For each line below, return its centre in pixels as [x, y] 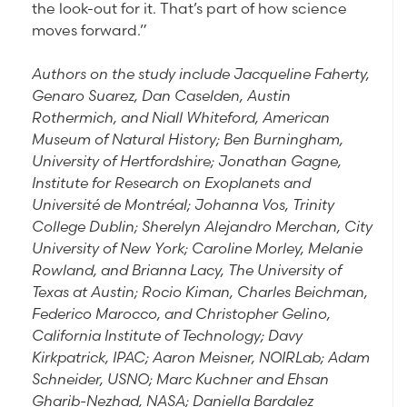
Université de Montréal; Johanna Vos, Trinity [183, 205]
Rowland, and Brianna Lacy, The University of [187, 270]
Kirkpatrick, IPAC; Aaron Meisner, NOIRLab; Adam [201, 357]
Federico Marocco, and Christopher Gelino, [181, 314]
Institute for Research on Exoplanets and [171, 183]
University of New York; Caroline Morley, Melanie [197, 248]
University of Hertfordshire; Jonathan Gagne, [187, 161]
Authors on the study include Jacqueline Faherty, [201, 74]
